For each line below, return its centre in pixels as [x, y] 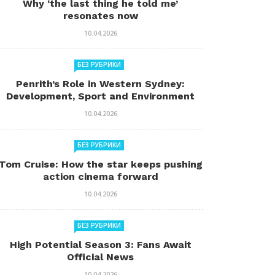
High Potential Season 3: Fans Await [100, 245]
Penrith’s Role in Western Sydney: [100, 84]
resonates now [100, 16]
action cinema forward [100, 176]
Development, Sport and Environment [100, 96]
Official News [100, 257]
